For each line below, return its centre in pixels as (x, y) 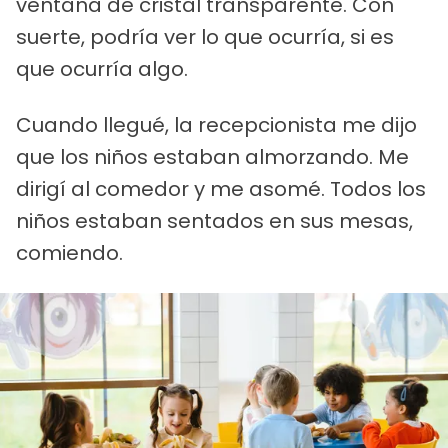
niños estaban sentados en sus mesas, (214, 221)
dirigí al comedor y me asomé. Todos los (221, 189)
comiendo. (69, 253)
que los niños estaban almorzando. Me (212, 157)
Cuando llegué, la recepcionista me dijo (216, 125)
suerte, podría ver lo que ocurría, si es (205, 37)
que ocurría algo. (102, 69)
